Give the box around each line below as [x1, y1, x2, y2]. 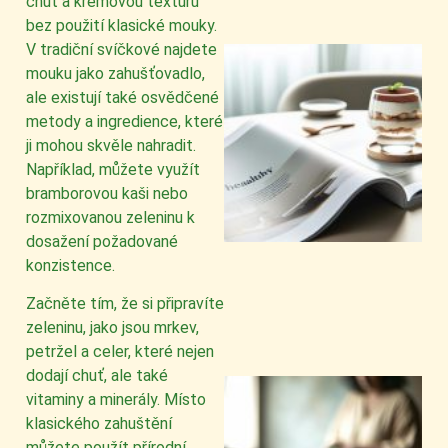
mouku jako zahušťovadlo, [26, 63, 205, 83]
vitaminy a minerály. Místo [26, 390, 206, 410]
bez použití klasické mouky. [26, 15, 217, 35]
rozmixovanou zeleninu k [26, 207, 195, 227]
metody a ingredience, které [26, 111, 223, 131]
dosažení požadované [26, 231, 178, 251]
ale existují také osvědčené [26, 87, 219, 107]
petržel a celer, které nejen [26, 342, 214, 362]
